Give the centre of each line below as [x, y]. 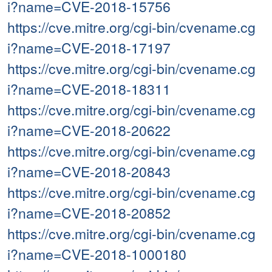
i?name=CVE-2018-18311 [89, 89]
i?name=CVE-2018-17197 [89, 48]
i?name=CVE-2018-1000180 [97, 254]
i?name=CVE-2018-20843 [89, 172]
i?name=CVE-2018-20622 [89, 131]
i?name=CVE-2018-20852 [89, 213]
